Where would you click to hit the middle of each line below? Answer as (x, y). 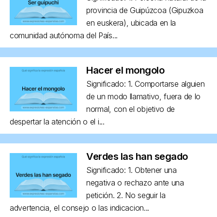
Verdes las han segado (137, 156)
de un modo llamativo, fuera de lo (144, 96)
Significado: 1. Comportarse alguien (146, 84)
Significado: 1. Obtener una (132, 170)
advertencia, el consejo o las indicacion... (80, 208)
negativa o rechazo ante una (135, 182)
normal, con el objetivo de (131, 109)
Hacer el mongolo (125, 70)
